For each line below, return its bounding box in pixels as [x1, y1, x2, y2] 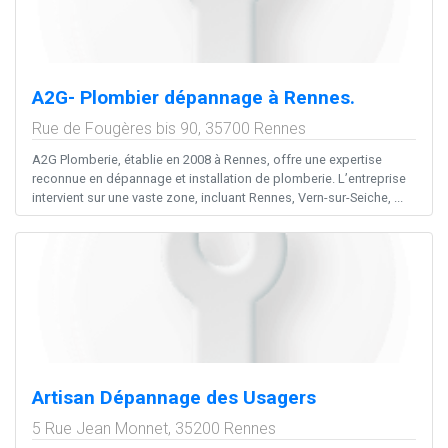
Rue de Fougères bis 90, [32, 118, 205, 138]
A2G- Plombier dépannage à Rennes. [32, 85, 355, 109]
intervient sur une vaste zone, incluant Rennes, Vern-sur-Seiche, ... [32, 189, 403, 205]
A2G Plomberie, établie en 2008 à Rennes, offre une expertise [32, 151, 382, 167]
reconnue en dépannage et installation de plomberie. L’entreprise [32, 170, 406, 186]
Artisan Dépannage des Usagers [32, 385, 316, 409]
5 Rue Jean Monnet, [32, 418, 175, 438]
